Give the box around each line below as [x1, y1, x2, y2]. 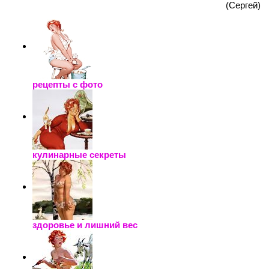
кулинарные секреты [32, 150, 126, 160]
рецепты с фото [32, 79, 103, 90]
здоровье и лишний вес [32, 220, 138, 231]
